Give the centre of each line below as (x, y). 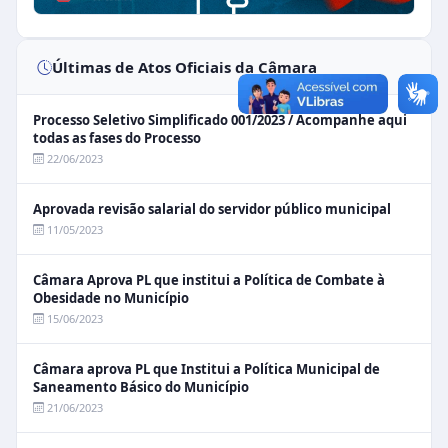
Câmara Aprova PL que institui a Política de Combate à (209, 280)
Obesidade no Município (111, 298)
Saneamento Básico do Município (141, 387)
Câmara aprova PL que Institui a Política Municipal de (206, 369)
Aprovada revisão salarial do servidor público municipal (212, 209)
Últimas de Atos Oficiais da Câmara (184, 67)
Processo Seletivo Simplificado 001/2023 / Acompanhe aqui (220, 120)
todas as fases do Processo (117, 138)
